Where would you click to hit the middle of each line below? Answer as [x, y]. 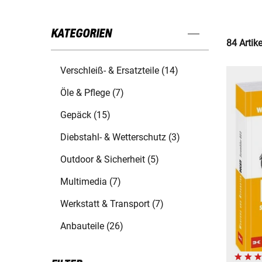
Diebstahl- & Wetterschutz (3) [120, 137]
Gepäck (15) [85, 115]
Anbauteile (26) [92, 226]
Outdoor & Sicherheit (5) [110, 160]
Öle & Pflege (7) [92, 93]
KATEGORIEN [81, 34]
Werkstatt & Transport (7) [112, 204]
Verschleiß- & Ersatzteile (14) [119, 71]
